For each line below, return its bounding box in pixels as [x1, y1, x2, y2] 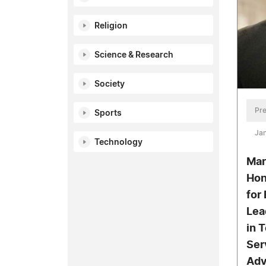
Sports [94, 109, 122, 118]
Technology [94, 138, 142, 147]
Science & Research [94, 51, 173, 59]
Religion [94, 22, 128, 30]
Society [94, 80, 125, 88]
